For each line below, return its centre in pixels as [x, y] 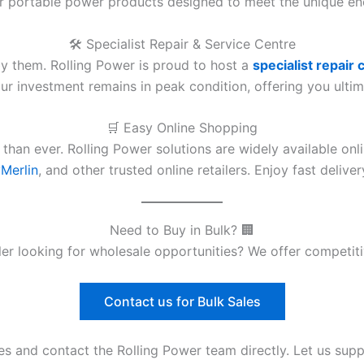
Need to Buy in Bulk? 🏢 [182, 230]
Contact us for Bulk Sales [182, 301]
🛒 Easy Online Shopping [182, 128]
